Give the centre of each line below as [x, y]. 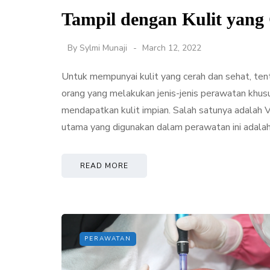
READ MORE [104, 165]
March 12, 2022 [172, 48]
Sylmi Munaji [103, 48]
